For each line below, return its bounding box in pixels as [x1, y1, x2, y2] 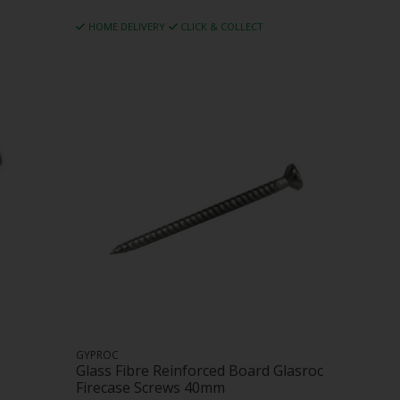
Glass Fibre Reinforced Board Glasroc [76, 361, 324, 381]
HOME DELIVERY [87, 19, 165, 33]
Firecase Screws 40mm [76, 378, 226, 398]
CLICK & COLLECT [180, 19, 264, 33]
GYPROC [76, 347, 120, 363]
